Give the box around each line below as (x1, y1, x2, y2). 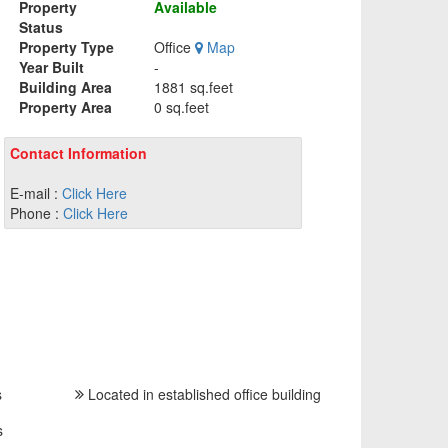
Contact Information (9, 142, 147, 163)
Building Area (18, 76, 112, 97)
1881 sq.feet (154, 76, 234, 97)
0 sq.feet (154, 96, 210, 117)
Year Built (18, 56, 84, 77)
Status (18, 16, 63, 37)
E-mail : (9, 182, 58, 203)
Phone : (9, 202, 59, 223)
